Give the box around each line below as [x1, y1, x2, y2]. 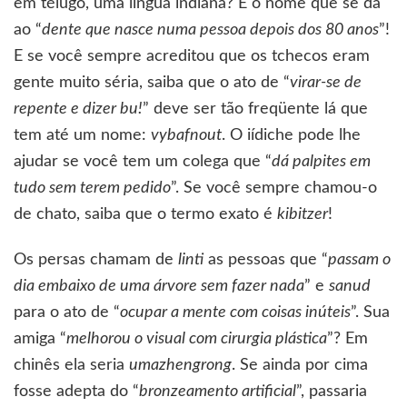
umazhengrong [129, 356, 232, 373]
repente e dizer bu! [14, 100, 143, 117]
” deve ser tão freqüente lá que [143, 100, 368, 117]
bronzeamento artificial [139, 382, 296, 400]
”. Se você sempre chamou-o [171, 179, 377, 196]
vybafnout [151, 126, 222, 144]
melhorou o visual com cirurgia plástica [66, 330, 327, 347]
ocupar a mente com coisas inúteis [120, 303, 351, 321]
